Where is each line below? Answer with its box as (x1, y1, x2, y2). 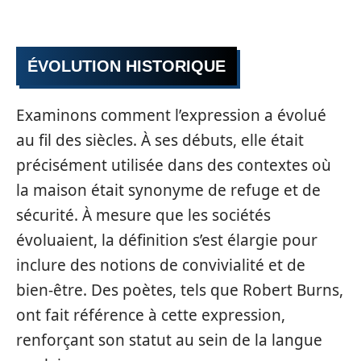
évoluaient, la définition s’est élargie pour (16, 230, 317, 251)
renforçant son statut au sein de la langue (16, 330, 322, 351)
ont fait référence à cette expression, (16, 305, 285, 326)
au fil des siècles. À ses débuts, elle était (16, 130, 304, 151)
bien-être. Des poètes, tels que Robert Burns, (16, 280, 343, 301)
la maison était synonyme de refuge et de (16, 180, 321, 201)
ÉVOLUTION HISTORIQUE (27, 56, 226, 75)
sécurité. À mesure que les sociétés (16, 205, 271, 226)
